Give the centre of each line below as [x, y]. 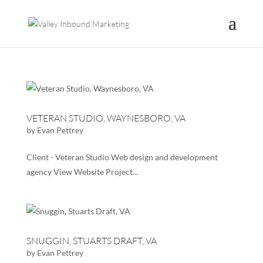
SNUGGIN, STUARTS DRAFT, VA [91, 241]
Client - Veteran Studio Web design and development [122, 157]
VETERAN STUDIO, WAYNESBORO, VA [106, 118]
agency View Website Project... [82, 172]
